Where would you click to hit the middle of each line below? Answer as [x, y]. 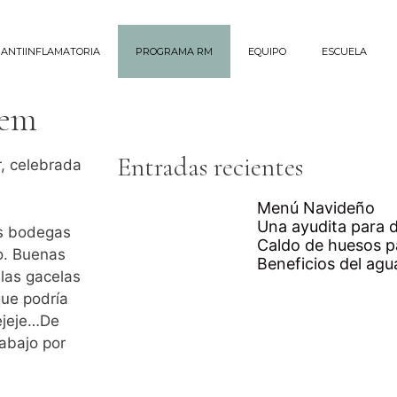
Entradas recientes [210, 167]
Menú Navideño [315, 208]
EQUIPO [268, 51]
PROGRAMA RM [175, 51]
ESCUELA [345, 51]
